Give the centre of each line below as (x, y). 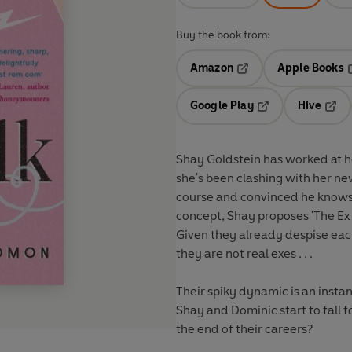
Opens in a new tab (286, 79)
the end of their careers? (244, 329)
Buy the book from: (223, 35)
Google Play (222, 106)
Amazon (212, 68)
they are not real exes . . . (246, 254)
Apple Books (310, 68)
